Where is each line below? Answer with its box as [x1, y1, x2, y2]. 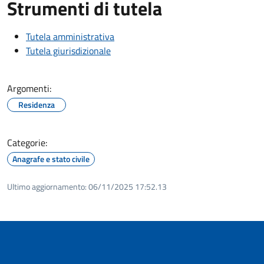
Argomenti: [7, 81, 51, 95]
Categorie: [7, 135, 47, 150]
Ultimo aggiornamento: [7, 180, 87, 193]
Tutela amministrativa [26, 29, 114, 44]
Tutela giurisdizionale [26, 43, 111, 58]
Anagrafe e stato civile [12, 152, 90, 165]
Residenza [18, 98, 55, 111]
